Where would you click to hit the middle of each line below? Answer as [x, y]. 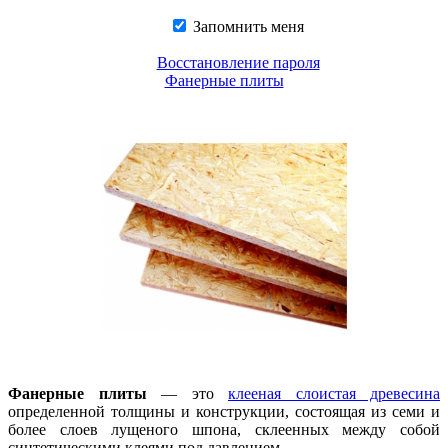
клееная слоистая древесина [334, 393]
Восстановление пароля [238, 62]
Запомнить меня [246, 26]
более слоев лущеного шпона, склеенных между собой [224, 429]
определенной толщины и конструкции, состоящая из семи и [224, 411]
